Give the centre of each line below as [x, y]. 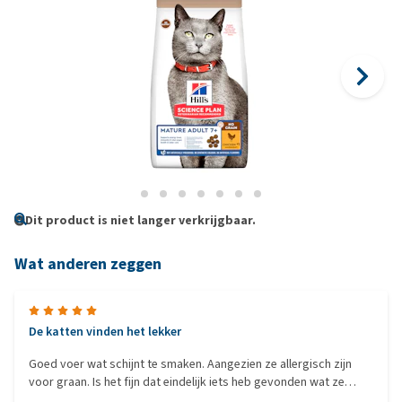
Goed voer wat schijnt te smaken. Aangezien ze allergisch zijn [190, 364]
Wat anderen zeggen [88, 264]
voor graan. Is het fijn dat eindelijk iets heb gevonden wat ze [187, 382]
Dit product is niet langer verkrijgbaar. [140, 220]
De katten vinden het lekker [105, 332]
